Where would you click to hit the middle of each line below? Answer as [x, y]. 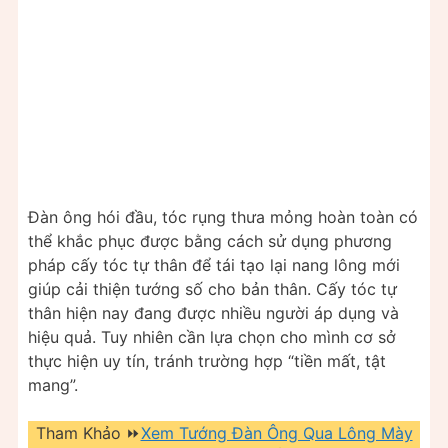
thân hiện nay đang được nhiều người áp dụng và [213, 313]
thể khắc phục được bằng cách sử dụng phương [210, 241]
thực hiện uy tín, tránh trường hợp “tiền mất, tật [207, 361]
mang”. [53, 385]
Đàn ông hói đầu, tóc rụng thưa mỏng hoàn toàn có [223, 217]
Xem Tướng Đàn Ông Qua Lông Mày [276, 433]
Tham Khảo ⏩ [88, 433]
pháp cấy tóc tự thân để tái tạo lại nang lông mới [214, 265]
